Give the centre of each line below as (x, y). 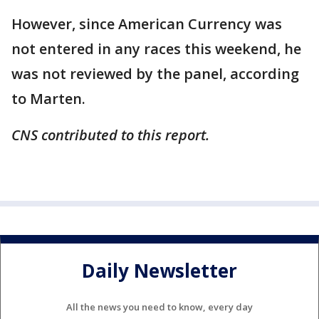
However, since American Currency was (147, 24)
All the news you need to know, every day (159, 307)
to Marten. (48, 99)
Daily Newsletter (159, 270)
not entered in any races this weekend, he (156, 49)
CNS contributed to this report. (110, 135)
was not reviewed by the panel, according (155, 74)
